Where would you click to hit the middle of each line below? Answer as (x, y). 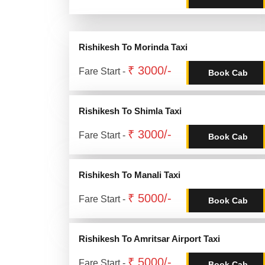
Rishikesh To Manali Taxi (130, 175)
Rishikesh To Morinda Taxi (133, 47)
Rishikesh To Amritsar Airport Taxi (149, 239)
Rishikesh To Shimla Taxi (130, 111)
